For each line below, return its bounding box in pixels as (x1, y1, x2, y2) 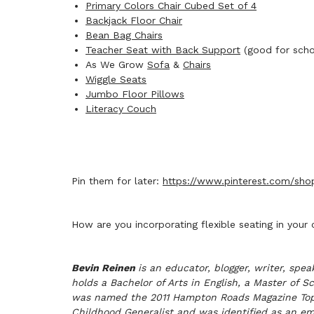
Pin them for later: (71, 175, 163, 186)
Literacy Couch (86, 103, 156, 114)
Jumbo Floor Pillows (86, 88, 184, 100)
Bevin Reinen (71, 262, 138, 273)
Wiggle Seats (86, 74, 146, 85)
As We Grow (86, 59, 147, 70)
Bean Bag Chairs (86, 29, 163, 41)
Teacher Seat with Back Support (86, 44, 240, 55)
